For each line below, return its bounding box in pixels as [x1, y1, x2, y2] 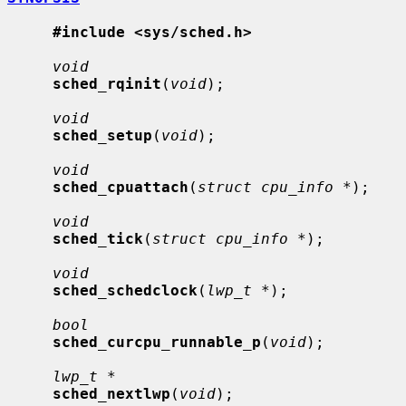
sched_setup [53, 126, 152, 144]
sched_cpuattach [53, 178, 188, 196]
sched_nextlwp [53, 384, 170, 402]
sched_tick [53, 229, 143, 247]
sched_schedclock [53, 281, 198, 299]
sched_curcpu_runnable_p [53, 333, 261, 351]
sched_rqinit [53, 74, 161, 92]
